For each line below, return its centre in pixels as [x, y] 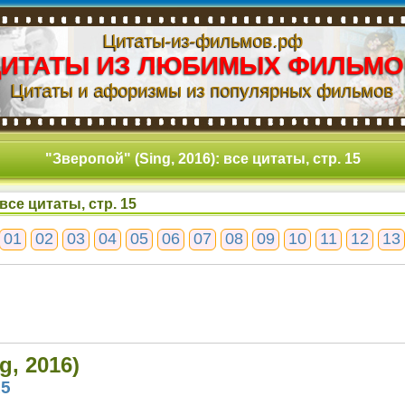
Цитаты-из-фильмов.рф [202, 41]
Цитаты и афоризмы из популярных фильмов [202, 90]
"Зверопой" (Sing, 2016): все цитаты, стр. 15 [202, 159]
